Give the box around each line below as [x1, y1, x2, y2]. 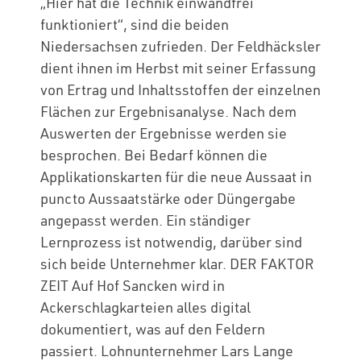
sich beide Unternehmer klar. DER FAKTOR [40, 255, 314, 273]
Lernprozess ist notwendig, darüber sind [40, 233, 302, 251]
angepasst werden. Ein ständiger [40, 211, 251, 230]
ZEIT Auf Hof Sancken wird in [40, 276, 225, 295]
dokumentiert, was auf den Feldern [40, 320, 265, 338]
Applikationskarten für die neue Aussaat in [40, 168, 312, 186]
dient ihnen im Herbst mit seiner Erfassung [40, 59, 316, 77]
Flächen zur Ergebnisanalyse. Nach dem [40, 102, 297, 121]
